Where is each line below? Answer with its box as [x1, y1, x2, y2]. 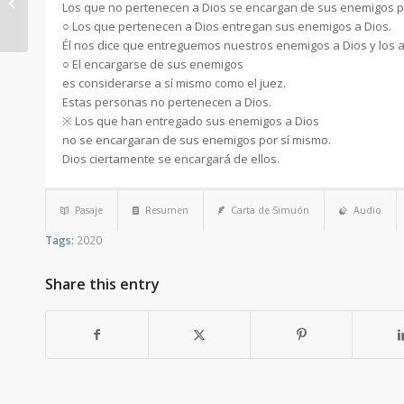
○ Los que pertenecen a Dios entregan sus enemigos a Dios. [62, 18, 391, 34]
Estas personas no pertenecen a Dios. [62, 94, 271, 110]
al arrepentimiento [32, 4, 133, 20]
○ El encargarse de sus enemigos [62, 56, 243, 72]
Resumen [145, 204, 188, 217]
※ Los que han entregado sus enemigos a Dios [62, 113, 319, 129]
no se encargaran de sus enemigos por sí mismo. [62, 132, 331, 148]
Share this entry [45, 274, 160, 295]
